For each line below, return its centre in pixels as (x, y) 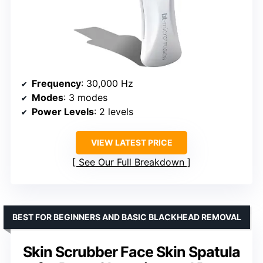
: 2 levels (114, 112)
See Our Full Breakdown (131, 162)
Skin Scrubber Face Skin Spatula (131, 252)
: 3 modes (85, 98)
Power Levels (63, 112)
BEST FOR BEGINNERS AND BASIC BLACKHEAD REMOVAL (127, 217)
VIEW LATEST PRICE (131, 143)
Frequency (56, 84)
